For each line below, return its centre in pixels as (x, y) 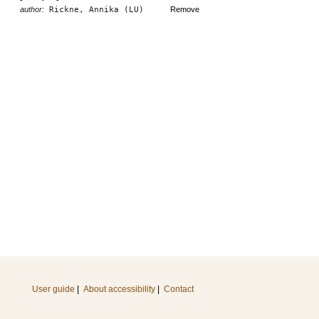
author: (32, 9)
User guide (53, 289)
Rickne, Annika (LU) (94, 10)
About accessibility (119, 289)
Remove (185, 9)
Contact (179, 289)
